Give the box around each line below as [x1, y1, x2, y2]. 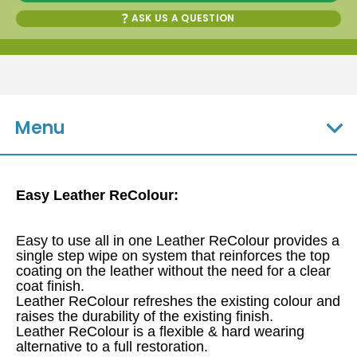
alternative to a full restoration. [16, 339, 208, 355]
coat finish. [16, 278, 84, 295]
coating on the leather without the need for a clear [16, 263, 331, 280]
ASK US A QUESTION [128, 11, 235, 25]
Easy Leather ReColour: [16, 187, 178, 204]
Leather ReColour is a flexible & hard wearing [16, 324, 304, 340]
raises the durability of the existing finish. [16, 308, 273, 325]
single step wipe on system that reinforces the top [16, 248, 330, 265]
